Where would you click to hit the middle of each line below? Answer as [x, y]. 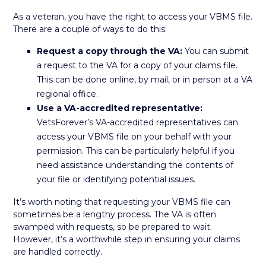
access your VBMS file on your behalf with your [134, 137]
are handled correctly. [58, 252]
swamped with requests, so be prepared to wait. [113, 227]
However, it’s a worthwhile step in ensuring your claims [127, 239]
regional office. [68, 94]
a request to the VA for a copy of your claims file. [137, 65]
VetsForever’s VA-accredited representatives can [138, 122]
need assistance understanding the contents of [135, 165]
